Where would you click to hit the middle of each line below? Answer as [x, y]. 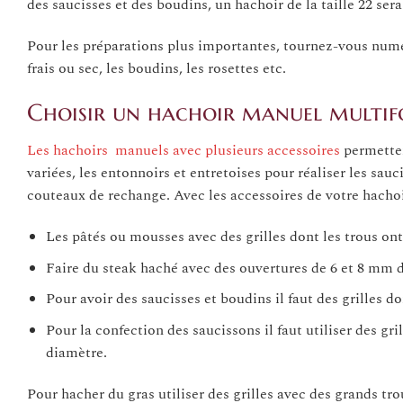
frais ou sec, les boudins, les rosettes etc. [157, 68]
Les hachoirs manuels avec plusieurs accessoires [184, 151]
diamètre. [76, 352]
